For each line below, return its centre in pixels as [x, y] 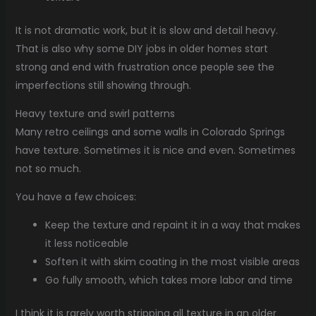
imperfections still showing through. [103, 85]
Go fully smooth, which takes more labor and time [169, 280]
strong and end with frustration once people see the [145, 67]
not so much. [48, 168]
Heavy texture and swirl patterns [95, 113]
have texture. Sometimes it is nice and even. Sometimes [155, 150]
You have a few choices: [75, 196]
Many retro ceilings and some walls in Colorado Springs [150, 132]
